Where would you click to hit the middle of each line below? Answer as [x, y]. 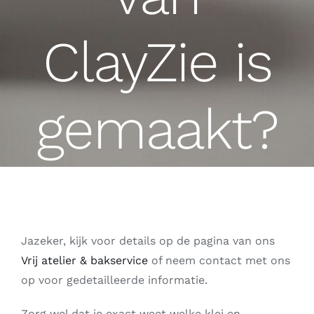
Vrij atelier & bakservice [84, 260]
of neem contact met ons [219, 260]
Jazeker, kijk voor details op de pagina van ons [148, 241]
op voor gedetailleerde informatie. [114, 280]
